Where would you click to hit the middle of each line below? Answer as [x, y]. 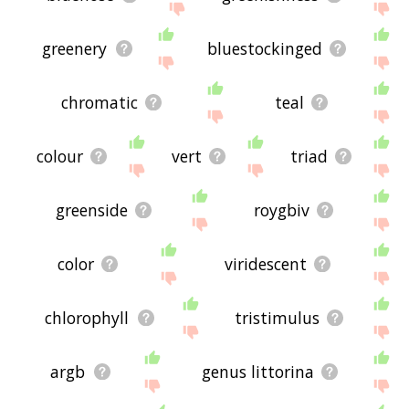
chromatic [99, 103]
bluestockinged [264, 49]
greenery [75, 49]
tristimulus [277, 318]
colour [60, 157]
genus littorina [257, 372]
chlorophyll [87, 318]
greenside [91, 210]
